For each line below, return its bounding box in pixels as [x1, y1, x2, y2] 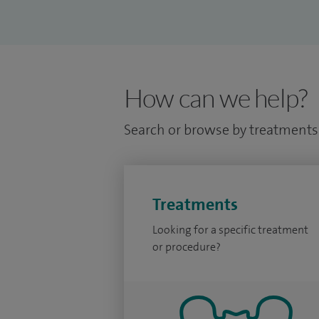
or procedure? [152, 239, 223, 254]
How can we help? [124, 82, 308, 113]
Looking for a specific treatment [152, 222, 308, 237]
